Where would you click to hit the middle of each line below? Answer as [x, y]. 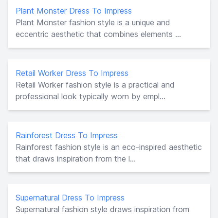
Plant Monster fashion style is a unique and [93, 22]
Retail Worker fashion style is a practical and [95, 84]
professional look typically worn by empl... [91, 96]
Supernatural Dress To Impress [70, 197]
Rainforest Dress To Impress [67, 135]
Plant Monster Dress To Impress [74, 10]
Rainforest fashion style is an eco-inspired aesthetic [109, 147]
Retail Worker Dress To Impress [72, 73]
